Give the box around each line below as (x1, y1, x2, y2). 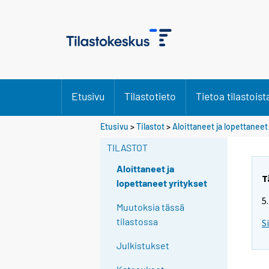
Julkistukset (116, 240, 170, 252)
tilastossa (116, 216, 159, 228)
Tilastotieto (124, 89, 176, 103)
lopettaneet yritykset (116, 177, 208, 189)
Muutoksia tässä (116, 201, 185, 213)
